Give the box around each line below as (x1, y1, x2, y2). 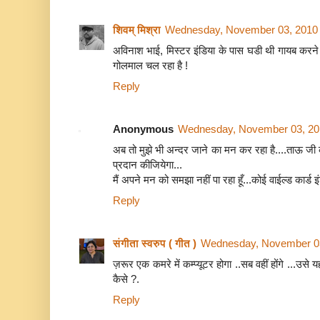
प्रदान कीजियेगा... (113, 159, 182, 171)
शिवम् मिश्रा (113, 24, 161, 36)
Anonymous (113, 123, 174, 136)
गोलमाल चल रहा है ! (113, 59, 188, 72)
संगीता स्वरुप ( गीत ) (113, 237, 196, 250)
